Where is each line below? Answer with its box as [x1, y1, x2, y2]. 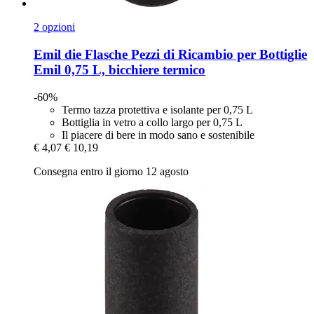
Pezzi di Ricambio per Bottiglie [128, 46, 307, 62]
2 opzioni [34, 21, 75, 34]
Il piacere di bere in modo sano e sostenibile [62, 128, 254, 141]
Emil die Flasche [34, 46, 128, 62]
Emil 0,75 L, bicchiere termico [34, 62, 205, 77]
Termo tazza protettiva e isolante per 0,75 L [62, 103, 253, 116]
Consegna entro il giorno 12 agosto [34, 165, 189, 177]
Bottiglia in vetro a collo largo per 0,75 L [62, 116, 243, 128]
